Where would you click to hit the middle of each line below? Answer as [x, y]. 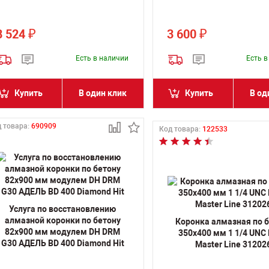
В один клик [103, 93]
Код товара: [180, 129]
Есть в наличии [102, 58]
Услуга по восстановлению [63, 209]
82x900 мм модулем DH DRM [63, 232]
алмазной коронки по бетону [62, 220]
